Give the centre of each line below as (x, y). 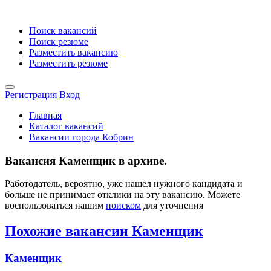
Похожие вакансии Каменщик (104, 231)
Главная (45, 115)
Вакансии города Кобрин (81, 137)
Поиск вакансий (63, 31)
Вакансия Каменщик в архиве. (86, 160)
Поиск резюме (59, 41)
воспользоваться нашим (55, 206)
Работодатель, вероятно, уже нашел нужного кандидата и (124, 184)
